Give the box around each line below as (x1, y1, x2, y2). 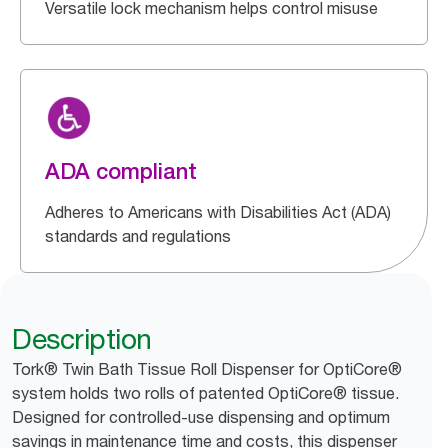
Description (12, 322, 152, 356)
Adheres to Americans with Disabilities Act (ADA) (45, 202, 391, 222)
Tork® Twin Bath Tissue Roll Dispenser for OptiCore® (12, 359, 402, 379)
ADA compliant (45, 158, 197, 184)
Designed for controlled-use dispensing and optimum (12, 407, 390, 427)
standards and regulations (45, 226, 231, 246)
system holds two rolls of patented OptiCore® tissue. (12, 383, 399, 403)
